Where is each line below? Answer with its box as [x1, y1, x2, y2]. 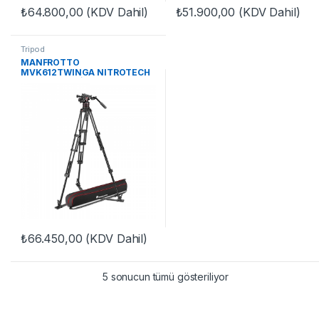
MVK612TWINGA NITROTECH [21, 67, 150, 78]
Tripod [21, 44, 46, 55]
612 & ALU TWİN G [21, 77, 99, 88]
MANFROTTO [21, 57, 80, 68]
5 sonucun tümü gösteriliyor [102, 270, 229, 283]
